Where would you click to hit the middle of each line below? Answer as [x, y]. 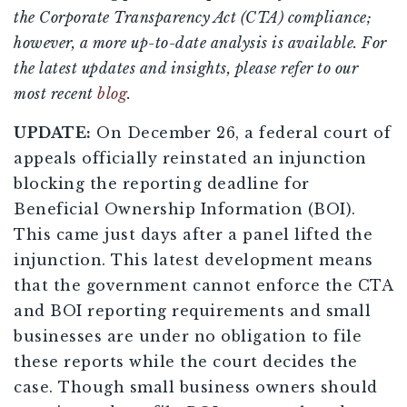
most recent [55, 94]
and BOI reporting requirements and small [192, 311]
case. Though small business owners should [196, 387]
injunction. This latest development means [194, 260]
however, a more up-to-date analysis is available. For [200, 43]
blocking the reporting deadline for [162, 184]
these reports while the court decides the [186, 362]
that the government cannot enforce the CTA [203, 286]
